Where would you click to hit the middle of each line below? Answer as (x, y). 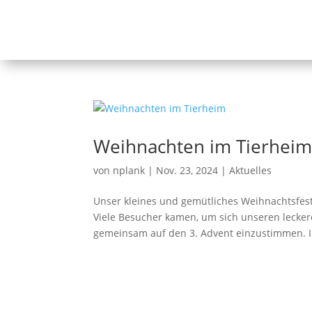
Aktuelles (251, 170)
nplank (129, 170)
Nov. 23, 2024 (187, 170)
